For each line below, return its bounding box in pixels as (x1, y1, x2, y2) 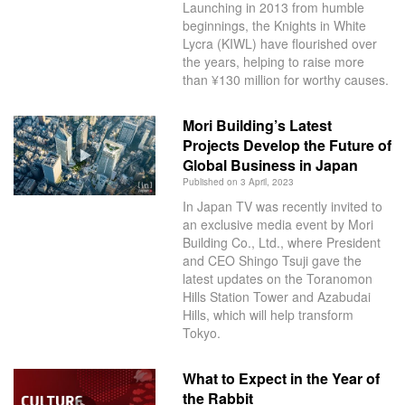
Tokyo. (182, 323, 221, 342)
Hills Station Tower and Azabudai (182, 287, 371, 306)
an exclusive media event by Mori (182, 214, 373, 233)
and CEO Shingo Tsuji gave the (182, 250, 362, 269)
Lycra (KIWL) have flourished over (182, 33, 377, 52)
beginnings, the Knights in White (182, 15, 366, 34)
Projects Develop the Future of (182, 134, 391, 155)
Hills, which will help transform (182, 305, 353, 324)
